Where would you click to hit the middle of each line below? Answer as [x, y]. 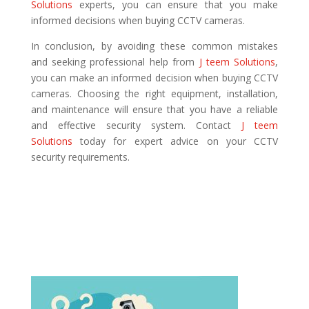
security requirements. [80, 157]
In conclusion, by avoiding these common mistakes [154, 46]
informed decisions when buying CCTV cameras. [138, 20]
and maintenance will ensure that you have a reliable [154, 109]
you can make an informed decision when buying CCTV [154, 77]
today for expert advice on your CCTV [179, 141]
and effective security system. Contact [131, 125]
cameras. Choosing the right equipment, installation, [154, 93]
